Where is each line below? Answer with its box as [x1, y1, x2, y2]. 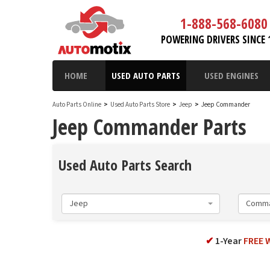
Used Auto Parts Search [58, 155, 192, 175]
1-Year [213, 234, 243, 248]
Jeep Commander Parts [52, 112, 246, 142]
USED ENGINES [204, 69, 259, 81]
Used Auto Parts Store [110, 100, 170, 109]
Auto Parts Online [52, 100, 101, 109]
